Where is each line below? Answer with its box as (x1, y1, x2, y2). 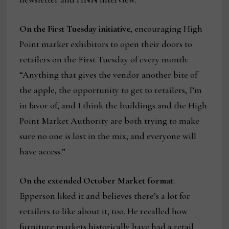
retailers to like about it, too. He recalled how (19, 205, 188, 217)
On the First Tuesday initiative (19, 22, 131, 34)
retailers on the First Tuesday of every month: (19, 53, 189, 65)
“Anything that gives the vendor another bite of (19, 68, 198, 80)
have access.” (19, 145, 66, 157)
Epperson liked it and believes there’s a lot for (19, 190, 191, 201)
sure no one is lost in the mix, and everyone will (19, 130, 197, 142)
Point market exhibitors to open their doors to (19, 38, 193, 50)
